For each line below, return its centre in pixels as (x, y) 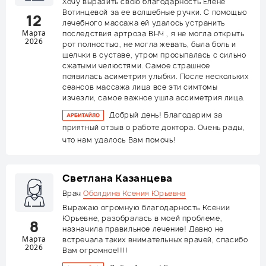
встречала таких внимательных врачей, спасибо (155, 240)
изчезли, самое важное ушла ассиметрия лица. (154, 98)
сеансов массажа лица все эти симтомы (140, 87)
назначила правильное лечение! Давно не (143, 229)
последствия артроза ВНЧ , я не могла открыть (153, 34)
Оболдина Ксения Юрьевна (134, 193)
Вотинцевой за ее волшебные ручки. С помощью (155, 12)
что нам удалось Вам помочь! (119, 140)
